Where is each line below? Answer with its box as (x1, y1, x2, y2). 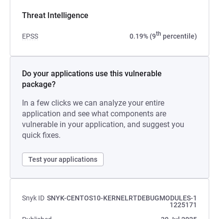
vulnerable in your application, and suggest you (22, 120, 184, 129)
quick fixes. (22, 131, 61, 140)
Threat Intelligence (22, 11, 88, 20)
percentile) (161, 32, 197, 40)
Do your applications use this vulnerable (22, 69, 162, 78)
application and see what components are (22, 109, 166, 118)
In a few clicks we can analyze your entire (22, 98, 164, 108)
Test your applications (28, 155, 97, 163)
